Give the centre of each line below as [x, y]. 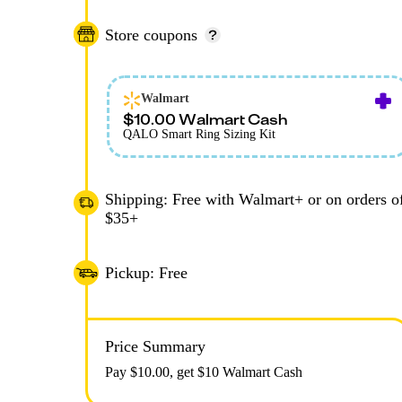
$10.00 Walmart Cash [205, 119]
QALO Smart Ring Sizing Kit [199, 135]
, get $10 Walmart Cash [236, 372]
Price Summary [155, 347]
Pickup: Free [146, 272]
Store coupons [151, 35]
